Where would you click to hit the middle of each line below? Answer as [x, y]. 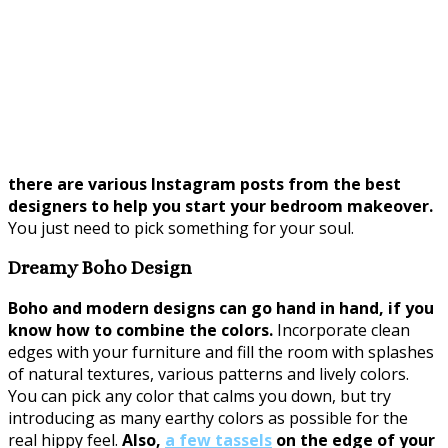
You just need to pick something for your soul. [181, 227]
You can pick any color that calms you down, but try [199, 396]
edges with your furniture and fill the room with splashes [221, 352]
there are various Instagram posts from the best [204, 183]
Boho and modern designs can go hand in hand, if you [221, 308]
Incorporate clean [341, 330]
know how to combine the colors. [140, 330]
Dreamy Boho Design [100, 268]
